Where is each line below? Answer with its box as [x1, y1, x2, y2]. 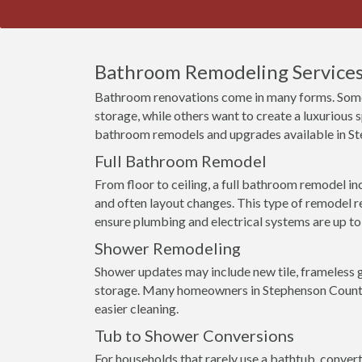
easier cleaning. [95, 301, 179, 316]
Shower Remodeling [95, 238, 241, 258]
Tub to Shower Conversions [95, 326, 294, 345]
